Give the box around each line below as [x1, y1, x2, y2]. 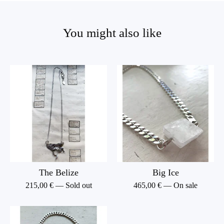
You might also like [62, 26, 161, 39]
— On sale [163, 181, 197, 189]
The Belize [38, 167, 78, 177]
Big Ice [152, 167, 179, 177]
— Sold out [55, 181, 92, 189]
